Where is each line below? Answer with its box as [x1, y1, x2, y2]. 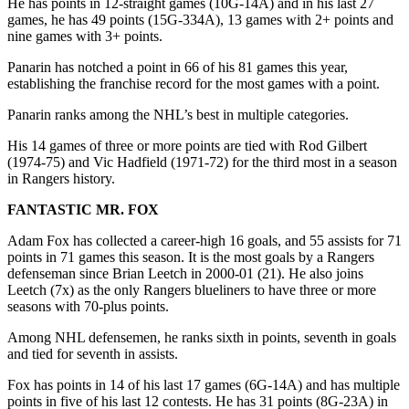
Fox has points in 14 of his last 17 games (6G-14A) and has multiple [7, 376, 400, 393]
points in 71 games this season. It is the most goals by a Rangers [7, 248, 374, 265]
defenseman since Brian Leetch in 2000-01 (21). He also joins [7, 265, 363, 281]
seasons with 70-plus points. [7, 298, 169, 314]
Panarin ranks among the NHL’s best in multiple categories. [7, 106, 349, 122]
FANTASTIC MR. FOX [7, 201, 159, 217]
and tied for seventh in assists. [7, 345, 178, 362]
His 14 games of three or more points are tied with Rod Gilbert [7, 137, 367, 153]
